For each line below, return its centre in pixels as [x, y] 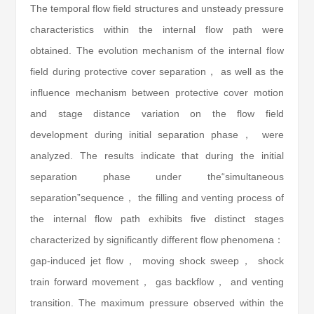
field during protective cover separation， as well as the [157, 71]
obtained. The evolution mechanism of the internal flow [157, 50]
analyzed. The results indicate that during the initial [157, 156]
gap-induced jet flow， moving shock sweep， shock [157, 261]
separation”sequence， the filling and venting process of [157, 198]
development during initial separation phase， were [157, 135]
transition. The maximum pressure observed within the [157, 303]
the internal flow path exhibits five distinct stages [157, 219]
